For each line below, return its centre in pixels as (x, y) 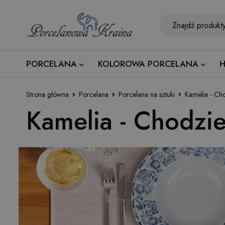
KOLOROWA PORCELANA (148, 64)
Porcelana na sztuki (147, 94)
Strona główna (47, 94)
